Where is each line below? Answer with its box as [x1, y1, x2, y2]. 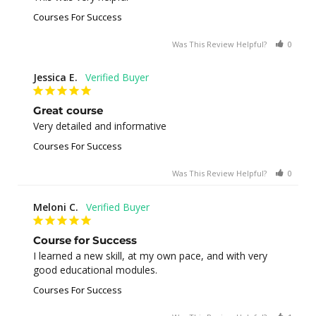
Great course [33, 103, 103, 117]
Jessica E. [33, 70, 78, 84]
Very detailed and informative [33, 119, 166, 133]
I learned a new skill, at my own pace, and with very [33, 248, 267, 262]
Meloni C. [33, 200, 78, 214]
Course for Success [33, 233, 137, 247]
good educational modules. [33, 262, 157, 276]
